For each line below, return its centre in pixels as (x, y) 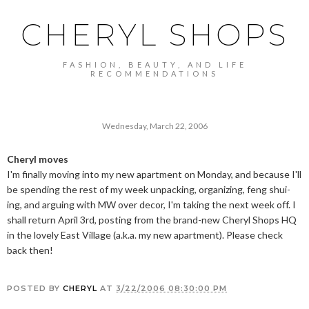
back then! (30, 250)
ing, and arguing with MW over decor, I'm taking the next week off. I (151, 205)
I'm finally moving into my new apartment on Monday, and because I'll (154, 174)
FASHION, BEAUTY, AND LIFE (154, 64)
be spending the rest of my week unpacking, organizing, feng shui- (149, 189)
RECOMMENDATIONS (154, 73)
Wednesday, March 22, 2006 (154, 126)
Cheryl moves (38, 159)
